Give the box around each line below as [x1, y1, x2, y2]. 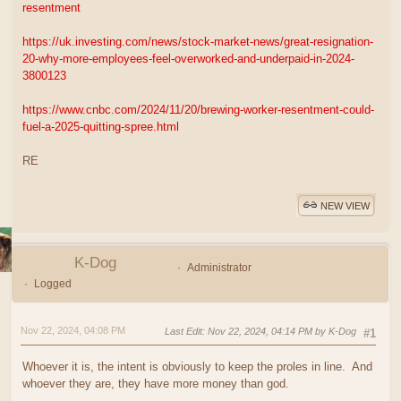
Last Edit [165, 326, 202, 337]
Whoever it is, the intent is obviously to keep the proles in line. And [22, 359, 372, 373]
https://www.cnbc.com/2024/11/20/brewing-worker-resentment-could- [22, 103, 374, 117]
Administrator [186, 261, 252, 275]
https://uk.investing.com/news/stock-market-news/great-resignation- [22, 35, 373, 49]
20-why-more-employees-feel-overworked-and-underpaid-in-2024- [22, 52, 354, 66]
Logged [33, 277, 72, 291]
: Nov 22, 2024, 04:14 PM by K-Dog [202, 326, 356, 337]
